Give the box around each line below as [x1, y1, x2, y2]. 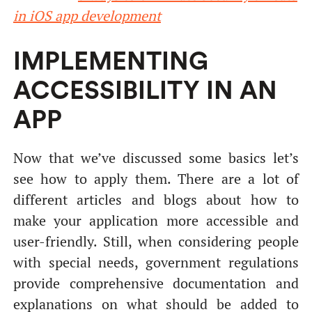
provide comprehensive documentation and [13, 274, 299, 293]
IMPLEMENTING [13, 49, 208, 75]
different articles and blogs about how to [13, 190, 299, 210]
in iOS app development [13, 6, 161, 26]
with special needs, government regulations [13, 253, 299, 272]
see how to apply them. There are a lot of [13, 169, 299, 189]
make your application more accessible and [13, 211, 299, 231]
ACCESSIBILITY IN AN [13, 79, 277, 104]
